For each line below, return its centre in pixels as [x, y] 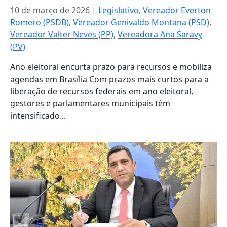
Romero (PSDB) [40, 22]
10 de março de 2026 [50, 10]
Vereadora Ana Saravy [160, 34]
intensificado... [38, 116]
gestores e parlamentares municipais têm [90, 103]
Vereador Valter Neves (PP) [62, 34]
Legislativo [119, 10]
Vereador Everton [177, 10]
